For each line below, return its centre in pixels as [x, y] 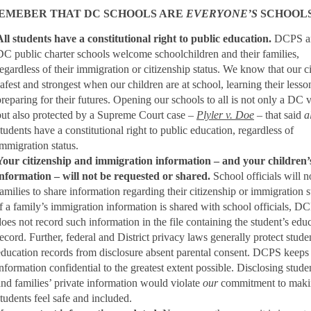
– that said [279, 115]
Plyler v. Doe [225, 115]
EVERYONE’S [220, 14]
